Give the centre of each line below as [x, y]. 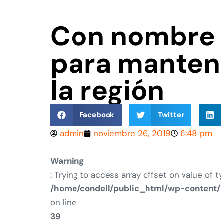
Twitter [171, 115]
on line [63, 202]
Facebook [97, 115]
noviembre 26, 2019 [132, 133]
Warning [67, 161]
